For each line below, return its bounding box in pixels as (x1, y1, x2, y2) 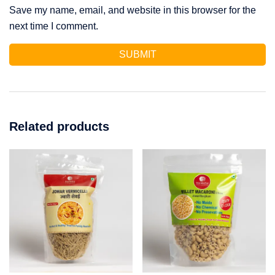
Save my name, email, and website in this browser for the (9, 4, 256, 15)
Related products (9, 119, 109, 133)
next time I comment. (9, 20, 98, 31)
